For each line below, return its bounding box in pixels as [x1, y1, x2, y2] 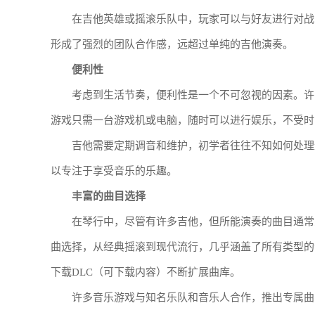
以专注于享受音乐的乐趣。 [51, 165, 177, 176]
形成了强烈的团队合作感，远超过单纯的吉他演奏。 [51, 39, 293, 50]
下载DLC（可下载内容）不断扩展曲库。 [51, 266, 240, 278]
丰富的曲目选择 [72, 191, 146, 202]
